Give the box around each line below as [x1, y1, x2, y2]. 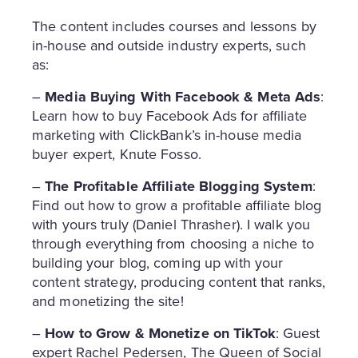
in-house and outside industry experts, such [32, 34, 306, 55]
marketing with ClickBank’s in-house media [32, 124, 302, 145]
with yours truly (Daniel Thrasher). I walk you [32, 213, 311, 234]
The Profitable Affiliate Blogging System [45, 175, 312, 197]
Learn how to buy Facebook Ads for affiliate [32, 105, 307, 125]
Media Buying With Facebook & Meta [45, 86, 291, 107]
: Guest [275, 322, 320, 343]
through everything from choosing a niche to [32, 233, 314, 253]
